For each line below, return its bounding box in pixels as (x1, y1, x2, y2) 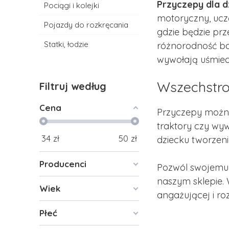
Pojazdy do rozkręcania (44, 20, 129, 30)
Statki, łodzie (44, 39, 89, 49)
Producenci (39, 158, 87, 169)
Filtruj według (39, 80, 107, 93)
